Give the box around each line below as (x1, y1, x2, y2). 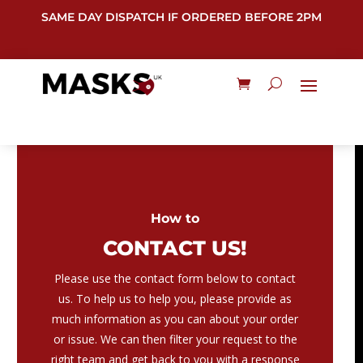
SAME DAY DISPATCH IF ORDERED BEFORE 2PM (41, 10, 322, 24)
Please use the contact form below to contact (54, 270, 297, 286)
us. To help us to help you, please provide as (58, 290, 293, 306)
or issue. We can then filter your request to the (53, 331, 297, 347)
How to (151, 210, 200, 226)
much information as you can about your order (52, 310, 299, 327)
